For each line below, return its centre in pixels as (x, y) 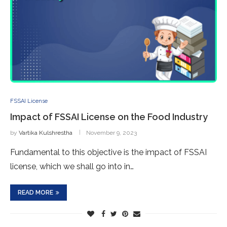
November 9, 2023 (111, 133)
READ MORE (35, 193)
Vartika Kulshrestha (46, 133)
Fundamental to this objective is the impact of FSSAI (108, 152)
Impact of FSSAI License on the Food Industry (109, 117)
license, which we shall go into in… (72, 166)
